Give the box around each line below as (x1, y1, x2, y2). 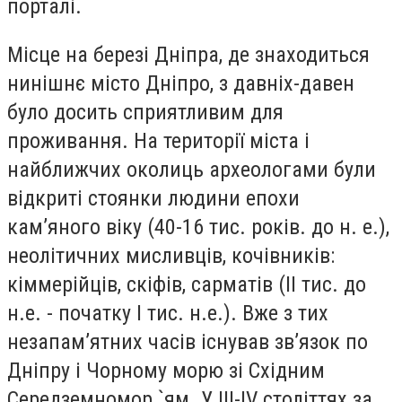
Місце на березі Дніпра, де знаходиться (7, 41, 370, 67)
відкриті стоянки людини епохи (7, 185, 300, 211)
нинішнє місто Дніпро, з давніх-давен (7, 70, 354, 96)
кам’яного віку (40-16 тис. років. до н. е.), (7, 214, 389, 240)
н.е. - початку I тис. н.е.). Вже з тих (7, 300, 328, 326)
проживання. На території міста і (7, 127, 310, 153)
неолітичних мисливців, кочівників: (7, 242, 335, 268)
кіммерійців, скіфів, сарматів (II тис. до (7, 271, 366, 297)
